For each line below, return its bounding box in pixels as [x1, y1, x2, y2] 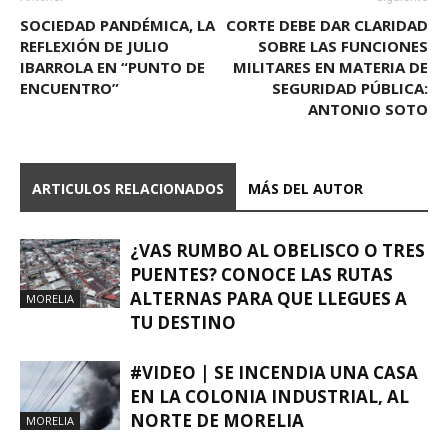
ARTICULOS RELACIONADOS [32, 178, 224, 198]
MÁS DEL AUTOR [248, 178, 363, 198]
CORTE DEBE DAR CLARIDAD [226, 14, 428, 35]
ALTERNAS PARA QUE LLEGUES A [130, 286, 407, 310]
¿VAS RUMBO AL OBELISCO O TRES [130, 238, 425, 262]
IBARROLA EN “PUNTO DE [20, 56, 205, 77]
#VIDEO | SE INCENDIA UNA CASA [130, 360, 418, 384]
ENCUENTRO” [20, 77, 119, 98]
